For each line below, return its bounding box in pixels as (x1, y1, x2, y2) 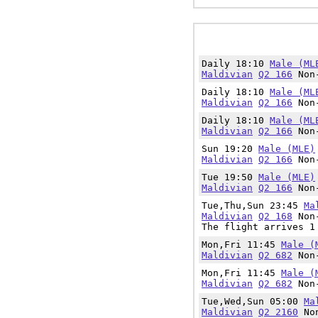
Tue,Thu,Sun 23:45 (202, 200, 304, 211)
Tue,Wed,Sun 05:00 (202, 296, 304, 307)
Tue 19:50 (202, 172, 258, 182)
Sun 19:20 (202, 143, 258, 154)
